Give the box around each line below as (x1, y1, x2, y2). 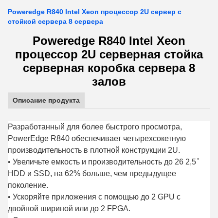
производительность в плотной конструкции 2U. (8, 146, 180, 154)
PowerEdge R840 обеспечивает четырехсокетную (8, 134, 186, 143)
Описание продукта (13, 96, 80, 104)
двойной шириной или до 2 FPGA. (8, 204, 130, 213)
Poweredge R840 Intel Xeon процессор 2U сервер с (8, 8, 182, 16)
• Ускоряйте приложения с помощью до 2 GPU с (8, 193, 181, 201)
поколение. (8, 181, 48, 189)
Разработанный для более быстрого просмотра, (8, 123, 182, 131)
